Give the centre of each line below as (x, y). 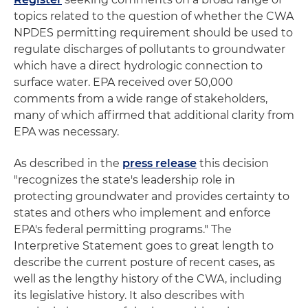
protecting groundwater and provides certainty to (152, 196)
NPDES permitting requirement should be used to (153, 33)
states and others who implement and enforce (142, 213)
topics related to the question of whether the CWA (154, 16)
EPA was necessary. (66, 132)
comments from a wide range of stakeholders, (141, 99)
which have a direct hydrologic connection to (138, 66)
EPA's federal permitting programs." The (123, 229)
